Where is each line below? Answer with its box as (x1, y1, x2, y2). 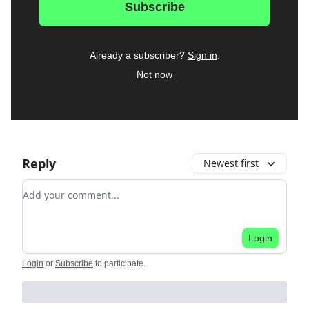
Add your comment (22, 180, 123, 195)
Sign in (187, 50, 217, 61)
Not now (137, 69, 172, 80)
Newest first (203, 157, 259, 170)
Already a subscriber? (89, 50, 185, 61)
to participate (95, 259, 143, 268)
